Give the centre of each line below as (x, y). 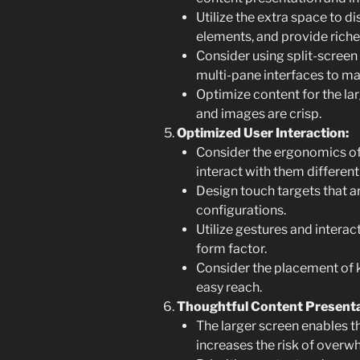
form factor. (231, 249)
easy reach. (229, 288)
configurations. (241, 211)
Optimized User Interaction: (263, 133)
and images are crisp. (259, 114)
